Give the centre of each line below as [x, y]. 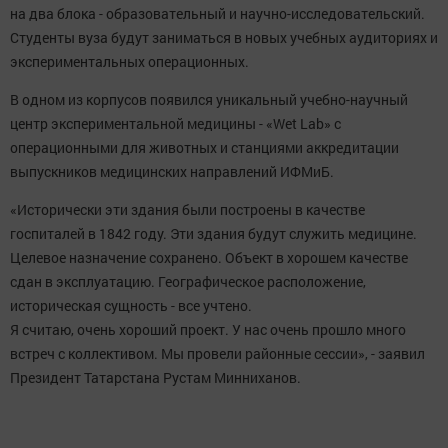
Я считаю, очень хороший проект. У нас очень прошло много [208, 330]
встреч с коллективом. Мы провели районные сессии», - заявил [217, 354]
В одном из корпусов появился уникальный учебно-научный [209, 100]
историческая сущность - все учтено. [131, 306]
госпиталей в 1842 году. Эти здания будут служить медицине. [213, 234]
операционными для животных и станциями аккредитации [204, 148]
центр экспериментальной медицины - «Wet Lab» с [175, 124]
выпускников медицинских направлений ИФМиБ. [172, 172]
